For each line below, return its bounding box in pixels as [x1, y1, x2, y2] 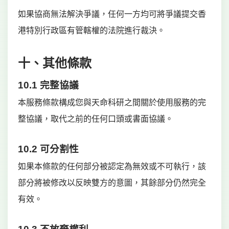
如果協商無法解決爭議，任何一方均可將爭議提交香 [18, 10, 206, 18]
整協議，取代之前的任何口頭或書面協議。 [18, 114, 173, 123]
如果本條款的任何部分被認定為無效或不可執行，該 [18, 162, 206, 171]
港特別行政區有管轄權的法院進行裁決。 [18, 26, 165, 35]
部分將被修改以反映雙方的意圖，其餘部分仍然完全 [18, 178, 206, 187]
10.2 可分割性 [18, 144, 79, 154]
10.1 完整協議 [18, 80, 79, 90]
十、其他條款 [18, 56, 91, 70]
